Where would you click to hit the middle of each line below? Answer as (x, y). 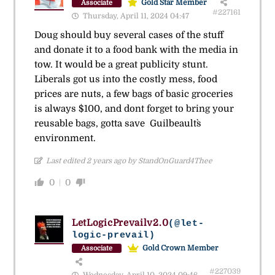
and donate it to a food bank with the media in (136, 50)
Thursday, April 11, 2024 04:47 (135, 16)
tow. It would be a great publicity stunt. (121, 65)
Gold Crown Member (180, 248)
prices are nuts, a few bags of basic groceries (134, 94)
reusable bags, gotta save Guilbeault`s (118, 124)
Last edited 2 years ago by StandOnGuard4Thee (129, 161)
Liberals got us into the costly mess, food (126, 79)
